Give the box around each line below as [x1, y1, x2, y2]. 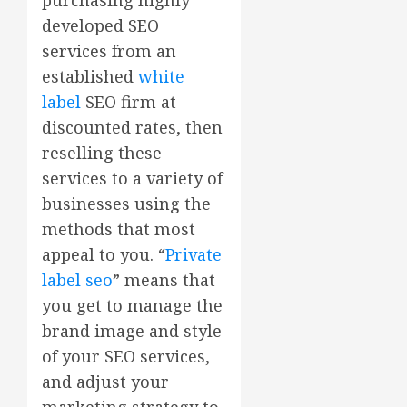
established [42, 65, 138, 87]
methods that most [42, 217, 195, 240]
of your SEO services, [42, 344, 210, 367]
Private [165, 243, 222, 265]
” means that [113, 268, 215, 291]
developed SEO [42, 14, 159, 36]
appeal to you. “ [42, 243, 165, 265]
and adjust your [42, 370, 169, 392]
